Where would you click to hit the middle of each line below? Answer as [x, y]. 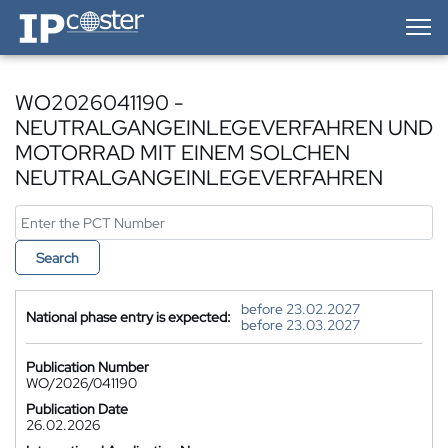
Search [57, 258]
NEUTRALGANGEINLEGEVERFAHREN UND [224, 127]
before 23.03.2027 [300, 325]
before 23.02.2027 [300, 309]
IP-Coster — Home [71, 15]
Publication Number [87, 367]
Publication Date [77, 409]
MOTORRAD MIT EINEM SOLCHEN [182, 152]
